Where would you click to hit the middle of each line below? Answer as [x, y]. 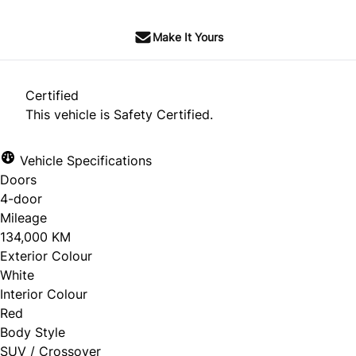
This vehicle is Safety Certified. [119, 115]
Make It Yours [188, 37]
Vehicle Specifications [84, 161]
